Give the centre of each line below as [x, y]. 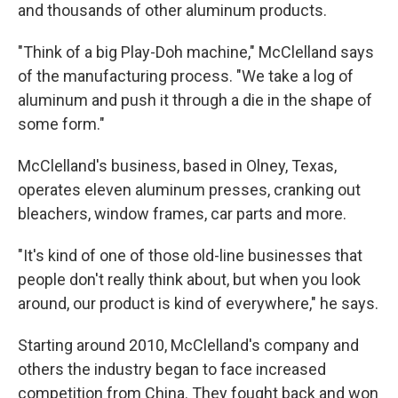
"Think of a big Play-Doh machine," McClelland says [196, 52]
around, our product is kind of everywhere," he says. [198, 303]
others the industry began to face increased [172, 369]
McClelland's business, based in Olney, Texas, [177, 166]
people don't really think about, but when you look [189, 279]
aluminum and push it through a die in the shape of [195, 100]
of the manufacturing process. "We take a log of [186, 76]
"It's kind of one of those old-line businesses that [190, 255]
